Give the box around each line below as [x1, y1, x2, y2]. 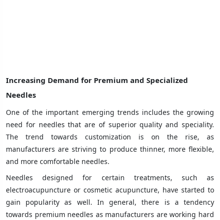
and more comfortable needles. [6, 156, 110, 166]
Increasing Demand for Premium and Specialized [6, 75, 188, 85]
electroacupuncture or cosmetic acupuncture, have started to [6, 185, 214, 194]
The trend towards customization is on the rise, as [6, 132, 214, 141]
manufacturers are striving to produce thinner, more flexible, [6, 144, 214, 154]
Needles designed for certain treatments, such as [6, 172, 214, 182]
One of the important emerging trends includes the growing [6, 107, 214, 117]
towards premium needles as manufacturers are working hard [6, 209, 214, 219]
